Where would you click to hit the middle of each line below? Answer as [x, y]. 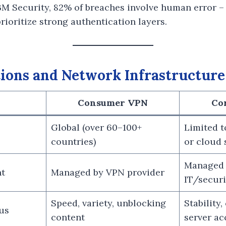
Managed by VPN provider [108, 172]
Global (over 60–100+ [96, 127]
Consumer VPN [113, 102]
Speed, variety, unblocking [108, 203]
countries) [73, 141]
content [68, 217]
